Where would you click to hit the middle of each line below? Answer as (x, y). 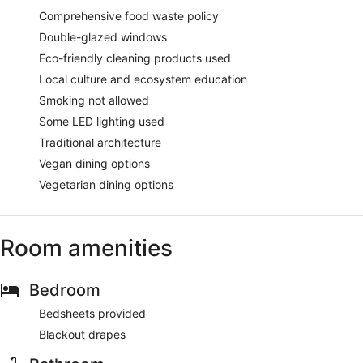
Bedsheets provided (92, 314)
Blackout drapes (82, 335)
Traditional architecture (100, 143)
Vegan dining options (94, 164)
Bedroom (65, 290)
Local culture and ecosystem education (143, 79)
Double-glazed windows (103, 37)
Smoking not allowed (94, 100)
